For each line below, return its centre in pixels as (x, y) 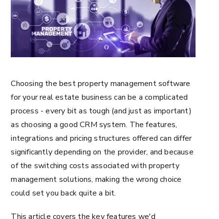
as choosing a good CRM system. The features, (94, 124)
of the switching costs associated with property (95, 165)
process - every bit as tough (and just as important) (101, 111)
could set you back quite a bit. (64, 193)
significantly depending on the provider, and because (102, 152)
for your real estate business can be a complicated (99, 97)
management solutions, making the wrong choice (96, 179)
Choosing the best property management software (101, 83)
